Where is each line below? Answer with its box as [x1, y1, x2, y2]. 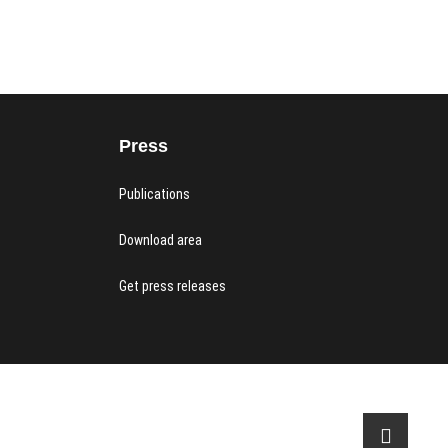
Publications [118, 185, 190, 202]
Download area [118, 231, 202, 248]
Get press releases [118, 277, 226, 294]
